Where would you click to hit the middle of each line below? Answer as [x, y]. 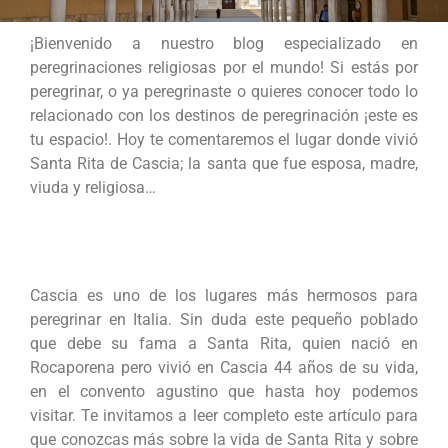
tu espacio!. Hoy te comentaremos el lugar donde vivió [224, 139]
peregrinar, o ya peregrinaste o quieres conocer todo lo [224, 91]
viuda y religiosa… [93, 187]
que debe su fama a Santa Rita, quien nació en [224, 344]
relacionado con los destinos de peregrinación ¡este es [224, 115]
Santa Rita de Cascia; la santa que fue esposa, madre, [224, 163]
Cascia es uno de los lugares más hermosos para [224, 296]
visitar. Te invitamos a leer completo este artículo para [224, 416]
